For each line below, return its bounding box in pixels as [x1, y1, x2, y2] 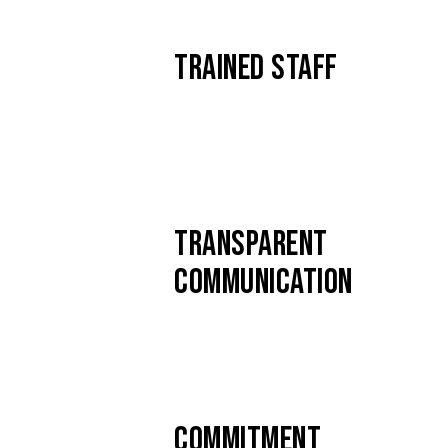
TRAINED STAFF [174, 47, 338, 91]
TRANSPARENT [174, 223, 328, 267]
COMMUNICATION [174, 261, 353, 305]
